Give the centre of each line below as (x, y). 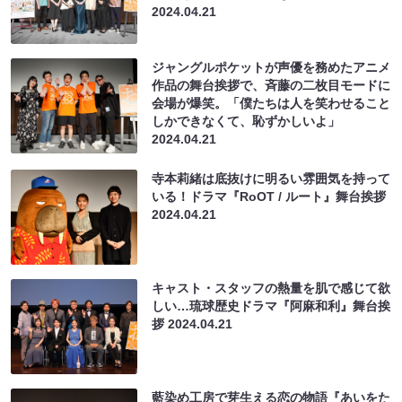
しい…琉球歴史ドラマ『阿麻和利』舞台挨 (271, 306)
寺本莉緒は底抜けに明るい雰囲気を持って (271, 178)
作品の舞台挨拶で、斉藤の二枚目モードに (271, 85)
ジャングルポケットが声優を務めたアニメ (271, 67)
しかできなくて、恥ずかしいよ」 (246, 121)
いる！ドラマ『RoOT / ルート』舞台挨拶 (269, 196)
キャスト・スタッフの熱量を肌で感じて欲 (271, 288)
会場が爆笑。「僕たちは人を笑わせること (271, 103)
